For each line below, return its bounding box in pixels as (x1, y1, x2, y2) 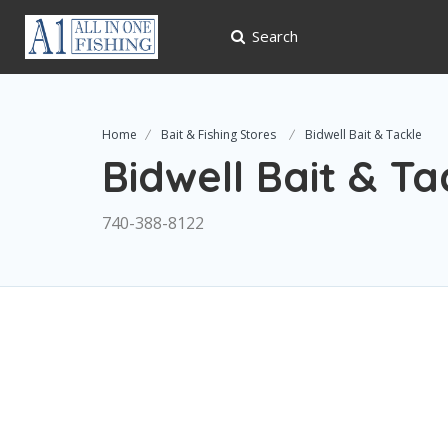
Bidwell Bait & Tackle (305, 126, 422, 144)
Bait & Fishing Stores (161, 126, 276, 144)
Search (251, 26, 298, 46)
